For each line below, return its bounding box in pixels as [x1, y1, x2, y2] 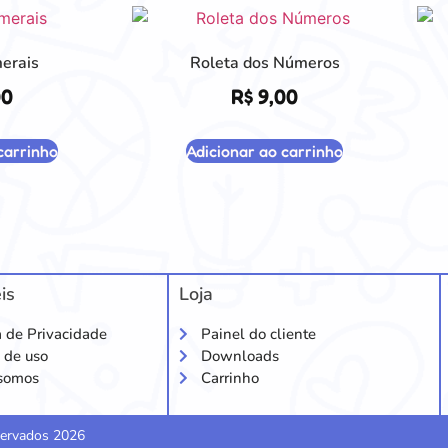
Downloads [201, 345, 280, 366]
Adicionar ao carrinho [186, 140, 343, 161]
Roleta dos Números [189, 52, 340, 75]
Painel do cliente [201, 323, 317, 344]
